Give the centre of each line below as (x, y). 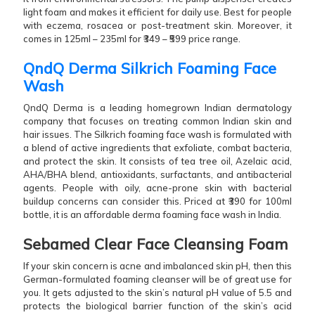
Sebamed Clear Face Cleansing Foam (155, 244)
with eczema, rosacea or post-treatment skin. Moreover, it (157, 25)
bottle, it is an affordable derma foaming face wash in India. (153, 214)
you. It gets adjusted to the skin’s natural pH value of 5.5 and (157, 292)
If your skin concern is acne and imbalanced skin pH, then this (157, 265)
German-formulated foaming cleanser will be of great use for (157, 279)
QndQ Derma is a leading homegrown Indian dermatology (157, 107)
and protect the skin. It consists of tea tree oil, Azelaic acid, (157, 161)
